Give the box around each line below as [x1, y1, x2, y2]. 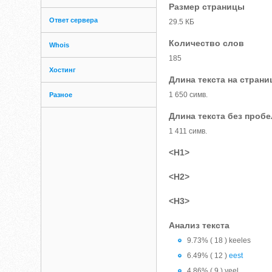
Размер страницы [169, 2, 245, 12]
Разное [49, 91, 73, 98]
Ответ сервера [49, 16, 98, 24]
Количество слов [169, 38, 245, 48]
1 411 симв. [169, 127, 208, 135]
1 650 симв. [169, 90, 208, 99]
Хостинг [49, 66, 76, 73]
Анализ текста [169, 220, 230, 230]
